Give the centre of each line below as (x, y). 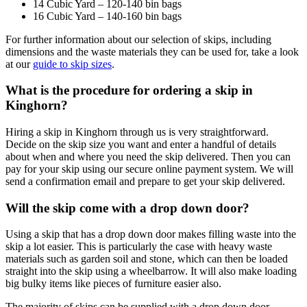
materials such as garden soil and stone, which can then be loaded (147, 259)
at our (19, 64)
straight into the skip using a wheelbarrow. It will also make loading (151, 271)
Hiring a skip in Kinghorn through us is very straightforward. (137, 132)
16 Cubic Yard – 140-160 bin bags (107, 16)
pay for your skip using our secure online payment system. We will (149, 169)
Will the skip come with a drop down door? (127, 208)
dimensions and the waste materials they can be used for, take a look (152, 51)
